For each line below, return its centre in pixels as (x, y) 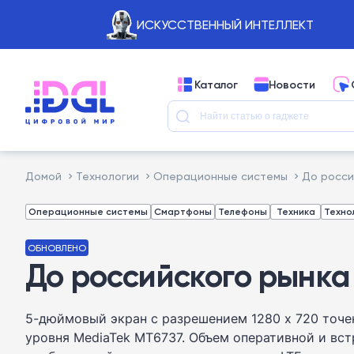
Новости (292, 84)
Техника (296, 211)
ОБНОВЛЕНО (57, 248)
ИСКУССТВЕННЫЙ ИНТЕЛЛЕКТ (225, 24)
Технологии (107, 176)
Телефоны (243, 211)
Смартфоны (183, 211)
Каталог (216, 84)
